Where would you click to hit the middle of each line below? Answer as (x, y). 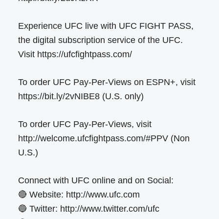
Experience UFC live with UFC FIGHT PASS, (106, 26)
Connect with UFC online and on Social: (96, 180)
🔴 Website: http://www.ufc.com (79, 194)
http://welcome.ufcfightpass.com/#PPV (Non (104, 138)
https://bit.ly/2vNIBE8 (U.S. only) (81, 96)
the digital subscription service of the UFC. (101, 40)
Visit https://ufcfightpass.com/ (75, 54)
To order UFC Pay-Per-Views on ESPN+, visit (107, 82)
